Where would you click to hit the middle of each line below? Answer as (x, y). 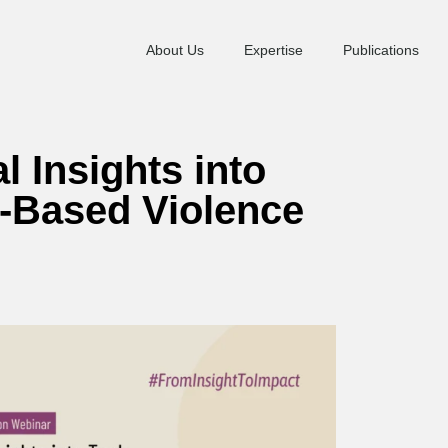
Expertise (274, 50)
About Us (175, 50)
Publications (381, 50)
